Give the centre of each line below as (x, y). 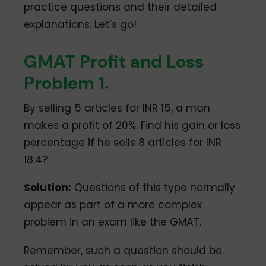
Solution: (48, 188)
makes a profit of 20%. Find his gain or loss (132, 125)
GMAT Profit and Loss (114, 61)
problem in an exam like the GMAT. (113, 222)
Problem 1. (66, 83)
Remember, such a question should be (123, 251)
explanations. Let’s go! (80, 24)
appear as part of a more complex (113, 205)
